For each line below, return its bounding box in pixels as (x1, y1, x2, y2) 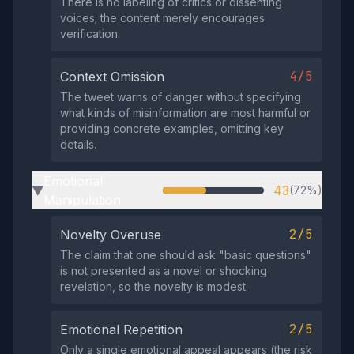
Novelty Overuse (60, 227, 161, 243)
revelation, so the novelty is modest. (60, 280, 248, 293)
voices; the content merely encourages (60, 11, 265, 24)
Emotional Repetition (60, 322, 183, 337)
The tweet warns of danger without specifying (60, 90, 301, 104)
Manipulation (43, 192, 121, 208)
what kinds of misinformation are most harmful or (60, 106, 311, 119)
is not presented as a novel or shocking (60, 264, 267, 277)
